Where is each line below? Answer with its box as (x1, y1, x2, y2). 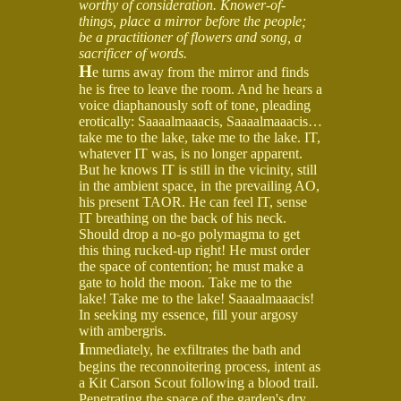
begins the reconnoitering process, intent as (79, 358, 320, 374)
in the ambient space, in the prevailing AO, (79, 177, 320, 193)
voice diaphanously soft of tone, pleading (79, 97, 311, 113)
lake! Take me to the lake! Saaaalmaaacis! (79, 290, 314, 306)
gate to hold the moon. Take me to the (79, 274, 292, 290)
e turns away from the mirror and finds (92, 64, 309, 80)
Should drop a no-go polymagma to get (79, 226, 300, 242)
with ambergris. (79, 322, 166, 338)
